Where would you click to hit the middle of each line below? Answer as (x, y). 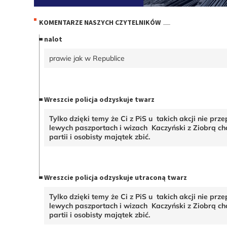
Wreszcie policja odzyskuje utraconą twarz (116, 178)
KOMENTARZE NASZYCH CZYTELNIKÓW (100, 23)
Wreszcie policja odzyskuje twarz (100, 99)
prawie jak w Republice (87, 58)
